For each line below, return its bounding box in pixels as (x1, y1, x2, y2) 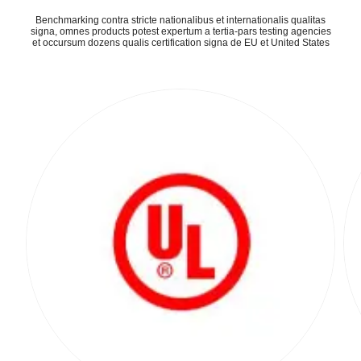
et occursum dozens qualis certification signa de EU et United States (31, 37, 330, 49)
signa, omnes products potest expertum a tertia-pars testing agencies (30, 26, 331, 38)
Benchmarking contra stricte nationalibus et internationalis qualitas (35, 15, 326, 27)
